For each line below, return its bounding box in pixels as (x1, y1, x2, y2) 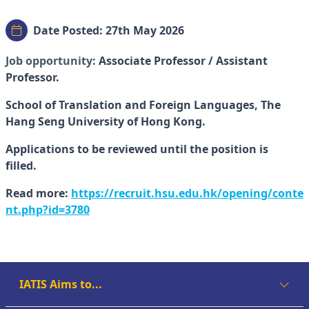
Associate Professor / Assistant (96, 53, 268, 68)
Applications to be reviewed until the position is (6, 141, 268, 157)
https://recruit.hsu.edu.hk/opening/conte (71, 186, 303, 201)
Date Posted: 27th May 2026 (33, 23, 184, 38)
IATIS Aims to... (19, 277, 102, 292)
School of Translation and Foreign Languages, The (6, 97, 281, 112)
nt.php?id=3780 (6, 202, 90, 217)
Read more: (6, 186, 71, 201)
